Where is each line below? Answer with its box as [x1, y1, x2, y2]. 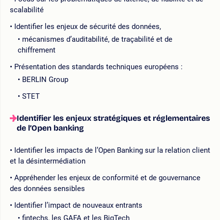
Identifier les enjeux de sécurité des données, [14, 22, 161, 31]
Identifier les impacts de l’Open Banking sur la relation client [14, 145, 210, 155]
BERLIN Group [22, 75, 68, 84]
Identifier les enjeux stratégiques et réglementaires [17, 113, 210, 123]
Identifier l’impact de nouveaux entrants [14, 200, 142, 210]
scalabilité [10, 5, 44, 14]
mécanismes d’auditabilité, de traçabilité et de [22, 34, 172, 44]
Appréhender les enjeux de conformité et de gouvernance [14, 173, 200, 182]
